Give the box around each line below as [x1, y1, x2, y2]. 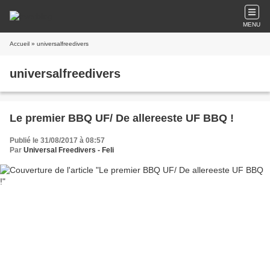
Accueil [10, 40, 30, 47]
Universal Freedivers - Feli [24, 146, 114, 154]
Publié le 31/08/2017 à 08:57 [10, 136, 105, 145]
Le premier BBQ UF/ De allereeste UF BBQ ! [10, 112, 234, 124]
